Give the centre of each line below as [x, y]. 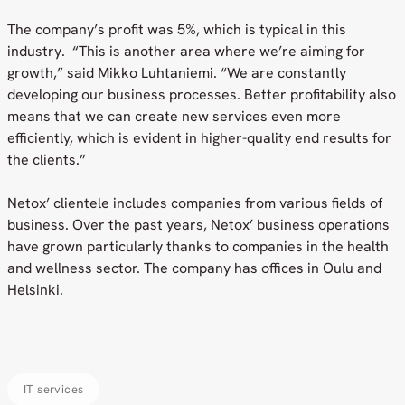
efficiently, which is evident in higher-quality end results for [199, 138]
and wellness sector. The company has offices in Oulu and [194, 268]
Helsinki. [35, 290]
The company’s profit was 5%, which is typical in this [177, 29]
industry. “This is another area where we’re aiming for [186, 51]
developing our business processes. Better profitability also [202, 94]
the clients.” [47, 160]
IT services [54, 389]
